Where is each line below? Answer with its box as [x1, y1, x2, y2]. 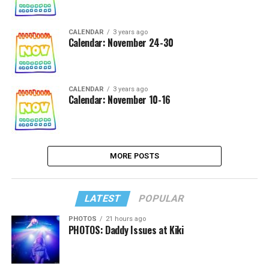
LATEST [83, 193, 123, 204]
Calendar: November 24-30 [68, 35, 174, 50]
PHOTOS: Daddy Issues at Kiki [68, 223, 184, 237]
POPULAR [138, 193, 186, 204]
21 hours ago [105, 215, 146, 223]
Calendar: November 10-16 [68, 92, 171, 107]
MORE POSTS [109, 151, 160, 160]
